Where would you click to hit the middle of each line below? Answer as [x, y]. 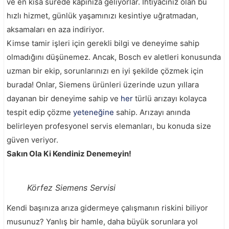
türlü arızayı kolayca [171, 98]
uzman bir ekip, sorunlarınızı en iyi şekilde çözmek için [105, 71]
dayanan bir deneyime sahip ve [64, 98]
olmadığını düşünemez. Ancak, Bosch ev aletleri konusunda [114, 57]
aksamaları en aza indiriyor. [55, 29]
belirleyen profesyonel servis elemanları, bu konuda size [109, 126]
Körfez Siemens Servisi [71, 187]
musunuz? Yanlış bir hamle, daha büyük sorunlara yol [102, 221]
